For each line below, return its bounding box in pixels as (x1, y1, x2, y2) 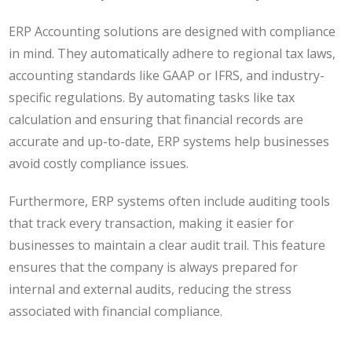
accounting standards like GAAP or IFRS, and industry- (9, 66, 325, 84)
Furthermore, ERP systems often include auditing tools (9, 192, 331, 211)
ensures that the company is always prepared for (9, 258, 299, 277)
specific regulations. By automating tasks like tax (9, 88, 295, 106)
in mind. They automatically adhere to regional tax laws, (9, 44, 336, 62)
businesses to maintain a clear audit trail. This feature (9, 236, 326, 255)
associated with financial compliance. (9, 302, 223, 321)
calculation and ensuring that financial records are (9, 110, 304, 128)
